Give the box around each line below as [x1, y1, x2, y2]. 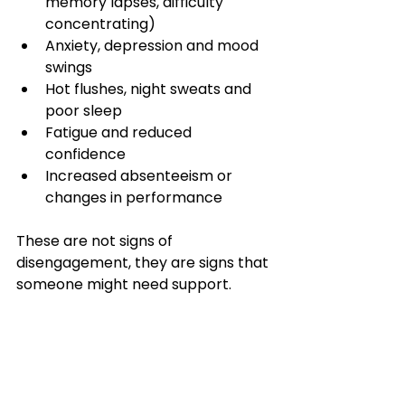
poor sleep [45, 100, 122, 121]
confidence [45, 144, 126, 165]
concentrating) [45, 14, 155, 34]
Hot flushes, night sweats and [45, 79, 255, 99]
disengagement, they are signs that [16, 252, 272, 273]
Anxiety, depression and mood [45, 35, 262, 56]
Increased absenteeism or [45, 165, 236, 186]
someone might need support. [16, 274, 231, 295]
